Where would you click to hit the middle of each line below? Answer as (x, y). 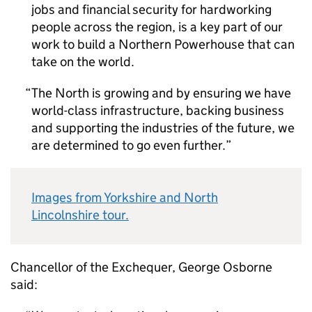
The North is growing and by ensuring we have (161, 93)
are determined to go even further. (128, 145)
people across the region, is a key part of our (157, 27)
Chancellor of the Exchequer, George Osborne (141, 267)
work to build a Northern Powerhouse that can (163, 44)
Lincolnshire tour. (80, 215)
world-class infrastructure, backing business (158, 110)
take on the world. (83, 62)
